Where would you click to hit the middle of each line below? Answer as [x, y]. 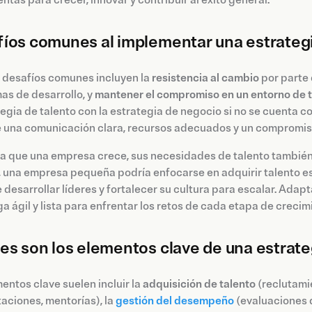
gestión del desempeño [175, 301]
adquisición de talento [199, 284]
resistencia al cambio [205, 78]
